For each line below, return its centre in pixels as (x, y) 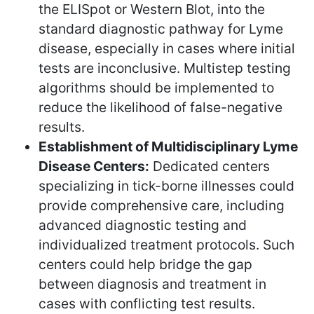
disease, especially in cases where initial (167, 48)
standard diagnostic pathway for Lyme (161, 28)
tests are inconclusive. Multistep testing (165, 68)
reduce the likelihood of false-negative (161, 107)
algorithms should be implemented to (156, 87)
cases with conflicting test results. (147, 303)
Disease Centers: (94, 166)
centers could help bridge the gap (145, 264)
